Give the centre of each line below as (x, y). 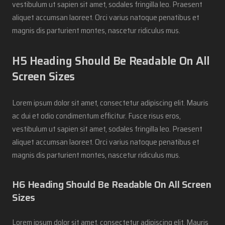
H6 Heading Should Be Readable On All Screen (112, 184)
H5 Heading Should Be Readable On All (111, 61)
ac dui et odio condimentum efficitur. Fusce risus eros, (96, 116)
